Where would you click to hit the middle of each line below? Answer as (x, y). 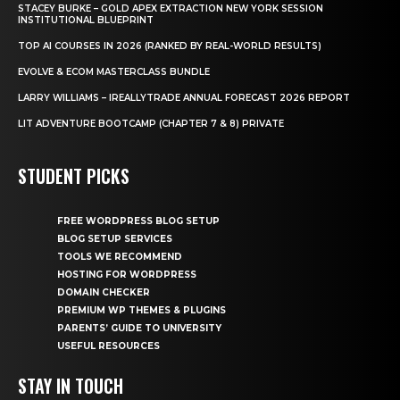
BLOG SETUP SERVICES (115, 238)
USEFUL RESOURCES (108, 346)
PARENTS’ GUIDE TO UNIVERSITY (139, 328)
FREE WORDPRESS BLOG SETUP (138, 221)
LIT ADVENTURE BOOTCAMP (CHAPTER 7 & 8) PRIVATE (151, 123)
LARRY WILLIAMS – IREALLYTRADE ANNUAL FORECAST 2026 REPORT (184, 97)
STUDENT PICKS (74, 175)
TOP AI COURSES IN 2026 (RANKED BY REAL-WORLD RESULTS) (170, 46)
